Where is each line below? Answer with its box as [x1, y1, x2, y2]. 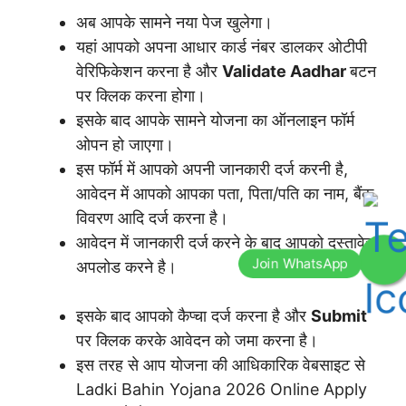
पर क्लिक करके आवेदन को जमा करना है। [76, 330, 318, 350]
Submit [311, 305, 367, 325]
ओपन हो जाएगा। [76, 134, 174, 154]
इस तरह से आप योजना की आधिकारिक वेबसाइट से [76, 354, 365, 374]
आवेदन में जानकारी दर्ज [76, 232, 208, 252]
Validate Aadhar [222, 61, 350, 81]
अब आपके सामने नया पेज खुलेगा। [76, 12, 273, 32]
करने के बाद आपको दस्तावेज [212, 232, 377, 252]
